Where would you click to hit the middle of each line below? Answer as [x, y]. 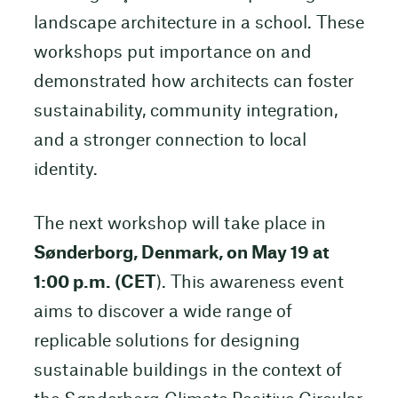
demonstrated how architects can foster [193, 82]
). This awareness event [250, 283]
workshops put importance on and [172, 52]
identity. [65, 170]
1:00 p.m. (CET [95, 283]
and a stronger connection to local [170, 140]
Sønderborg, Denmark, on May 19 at [181, 253]
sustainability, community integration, [185, 111]
